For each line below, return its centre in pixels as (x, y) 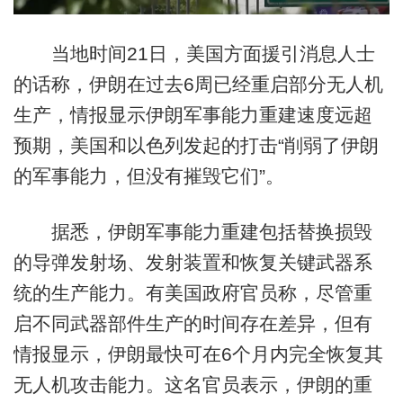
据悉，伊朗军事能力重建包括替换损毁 (193, 231)
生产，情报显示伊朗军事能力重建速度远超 (193, 115)
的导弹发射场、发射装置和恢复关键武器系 (193, 262)
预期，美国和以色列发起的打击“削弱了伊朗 (196, 146)
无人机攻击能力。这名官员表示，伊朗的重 (193, 384)
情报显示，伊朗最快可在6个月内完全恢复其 (198, 354)
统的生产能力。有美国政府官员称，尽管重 (193, 292)
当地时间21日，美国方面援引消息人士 (194, 54)
